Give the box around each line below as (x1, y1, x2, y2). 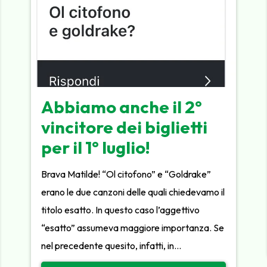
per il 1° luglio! (41, 136, 151, 158)
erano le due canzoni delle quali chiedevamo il (41, 185, 225, 198)
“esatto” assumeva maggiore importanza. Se (41, 221, 225, 234)
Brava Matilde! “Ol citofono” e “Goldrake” (41, 167, 212, 180)
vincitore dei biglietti (41, 116, 208, 138)
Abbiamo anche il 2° (41, 95, 203, 117)
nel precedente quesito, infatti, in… (41, 239, 182, 252)
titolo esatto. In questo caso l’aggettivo (41, 203, 200, 216)
